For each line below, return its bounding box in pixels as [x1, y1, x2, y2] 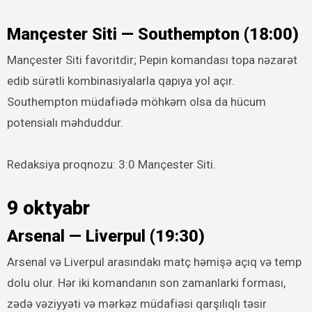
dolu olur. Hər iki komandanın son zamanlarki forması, [6, 276, 286, 290]
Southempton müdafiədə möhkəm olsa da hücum [6, 95, 266, 109]
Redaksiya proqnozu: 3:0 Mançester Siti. [6, 157, 216, 172]
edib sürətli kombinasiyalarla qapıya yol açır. [6, 74, 235, 88]
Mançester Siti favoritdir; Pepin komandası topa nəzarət [6, 53, 297, 68]
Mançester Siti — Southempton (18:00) [6, 24, 299, 44]
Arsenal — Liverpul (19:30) [6, 226, 205, 246]
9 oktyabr [6, 196, 90, 220]
